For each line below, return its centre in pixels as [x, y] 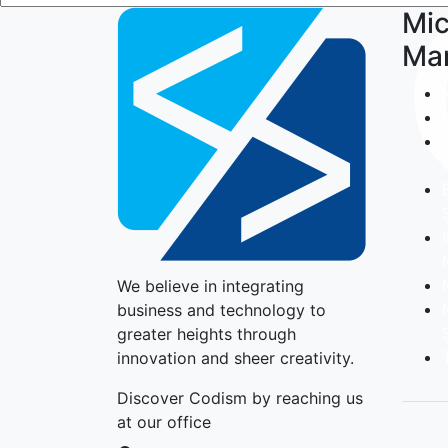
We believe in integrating [210, 285]
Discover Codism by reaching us [240, 397]
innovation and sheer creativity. [235, 357]
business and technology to [221, 309]
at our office [164, 421]
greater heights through [206, 333]
